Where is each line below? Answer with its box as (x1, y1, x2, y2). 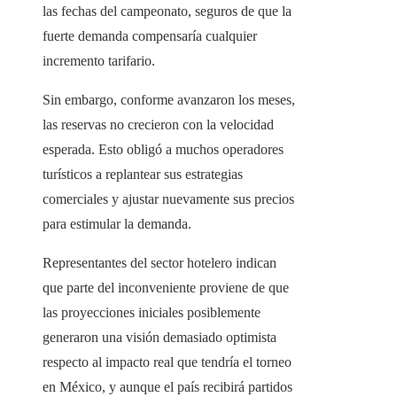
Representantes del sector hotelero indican (43, 255, 276, 271)
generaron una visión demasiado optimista (43, 330, 276, 346)
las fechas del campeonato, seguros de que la (43, 4, 292, 19)
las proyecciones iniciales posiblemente (43, 305, 261, 321)
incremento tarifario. (43, 53, 155, 69)
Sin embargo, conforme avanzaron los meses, (43, 92, 295, 108)
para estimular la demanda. (43, 216, 191, 232)
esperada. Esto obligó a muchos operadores (43, 142, 284, 158)
